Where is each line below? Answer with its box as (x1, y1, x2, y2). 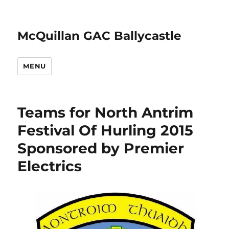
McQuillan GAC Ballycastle (17, 29, 182, 43)
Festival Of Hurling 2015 (17, 122, 194, 139)
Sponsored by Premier (17, 140, 185, 157)
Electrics (17, 157, 82, 175)
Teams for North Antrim (17, 104, 194, 121)
